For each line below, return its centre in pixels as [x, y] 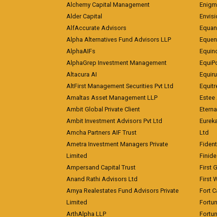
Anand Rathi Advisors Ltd [102, 179]
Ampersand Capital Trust [101, 167]
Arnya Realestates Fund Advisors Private [123, 191]
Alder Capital [84, 16]
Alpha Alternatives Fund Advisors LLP [119, 39]
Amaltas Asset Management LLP [112, 98]
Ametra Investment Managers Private [117, 144]
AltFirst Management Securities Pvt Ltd [120, 86]
